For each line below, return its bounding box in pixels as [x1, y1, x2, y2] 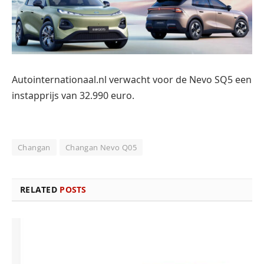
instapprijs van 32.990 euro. [12, 89, 134, 103]
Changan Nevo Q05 [65, 141, 137, 153]
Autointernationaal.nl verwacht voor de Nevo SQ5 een [12, 73, 252, 87]
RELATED [20, 183, 60, 195]
